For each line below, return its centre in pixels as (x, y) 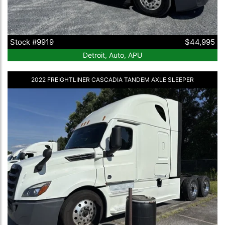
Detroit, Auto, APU (113, 55)
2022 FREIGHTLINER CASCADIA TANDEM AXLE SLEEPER (113, 79)
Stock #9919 (32, 42)
